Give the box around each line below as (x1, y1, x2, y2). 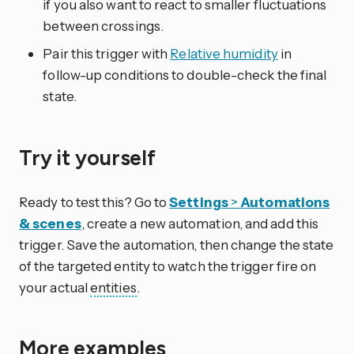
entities (90, 278, 137, 296)
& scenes (19, 214, 81, 232)
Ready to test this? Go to (19, 193, 170, 210)
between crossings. (43, 17, 164, 35)
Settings (169, 193, 228, 210)
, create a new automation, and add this (81, 214, 319, 232)
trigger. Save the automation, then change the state (19, 235, 334, 253)
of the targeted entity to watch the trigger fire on (19, 257, 317, 274)
